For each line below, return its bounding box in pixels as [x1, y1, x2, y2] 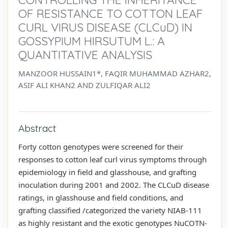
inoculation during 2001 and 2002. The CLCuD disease [18, 179, 209, 190]
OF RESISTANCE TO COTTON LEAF [18, 6, 203, 21]
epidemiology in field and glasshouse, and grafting [18, 166, 196, 177]
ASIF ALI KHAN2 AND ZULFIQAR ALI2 [18, 79, 151, 90]
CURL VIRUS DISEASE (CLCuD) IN [18, 19, 192, 35]
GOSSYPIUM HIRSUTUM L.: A [18, 33, 165, 48]
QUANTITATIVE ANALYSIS [18, 47, 152, 62]
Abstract [18, 122, 56, 134]
